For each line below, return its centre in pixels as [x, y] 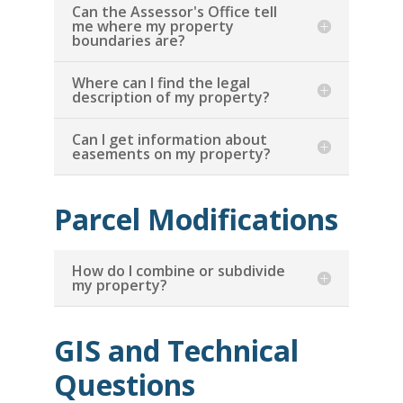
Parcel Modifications [196, 219]
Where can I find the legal [161, 83]
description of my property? [170, 97]
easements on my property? [171, 154]
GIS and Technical [176, 350]
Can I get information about [169, 139]
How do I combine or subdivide [178, 271]
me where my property [152, 26]
